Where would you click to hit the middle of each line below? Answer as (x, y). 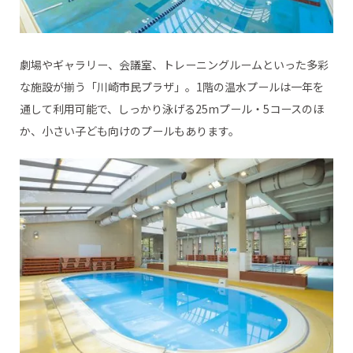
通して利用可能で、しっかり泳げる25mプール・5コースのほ (171, 109)
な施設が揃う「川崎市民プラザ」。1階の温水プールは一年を (171, 87)
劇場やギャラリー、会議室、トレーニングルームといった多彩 (174, 65)
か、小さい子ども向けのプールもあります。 (129, 131)
